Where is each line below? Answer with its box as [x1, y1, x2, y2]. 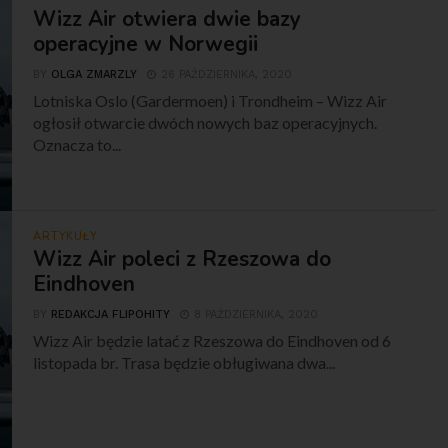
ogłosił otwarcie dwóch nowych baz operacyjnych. [33, 113, 378, 132]
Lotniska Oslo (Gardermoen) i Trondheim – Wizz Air [33, 91, 388, 110]
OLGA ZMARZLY [51, 68, 138, 81]
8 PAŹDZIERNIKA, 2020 [194, 308, 319, 321]
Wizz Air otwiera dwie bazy [33, 5, 302, 33]
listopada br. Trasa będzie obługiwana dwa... [33, 353, 336, 372]
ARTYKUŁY [33, 229, 98, 244]
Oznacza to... [33, 135, 122, 154]
